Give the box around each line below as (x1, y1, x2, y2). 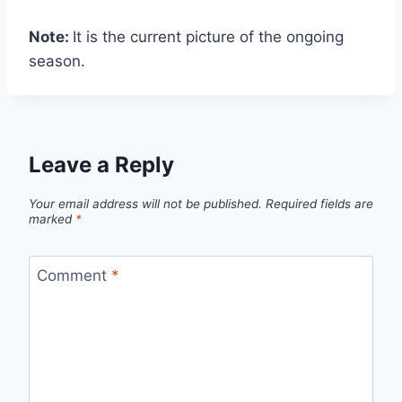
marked (29, 211, 75, 226)
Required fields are (266, 196, 373, 211)
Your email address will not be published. (29, 196, 262, 211)
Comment (36, 267, 111, 285)
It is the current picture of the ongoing (73, 28, 344, 47)
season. (29, 52, 85, 71)
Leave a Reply (29, 151, 174, 178)
